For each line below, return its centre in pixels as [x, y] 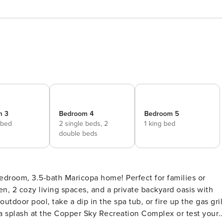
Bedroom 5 [162, 114]
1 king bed [160, 124]
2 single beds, [82, 124]
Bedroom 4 [76, 114]
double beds [78, 134]
